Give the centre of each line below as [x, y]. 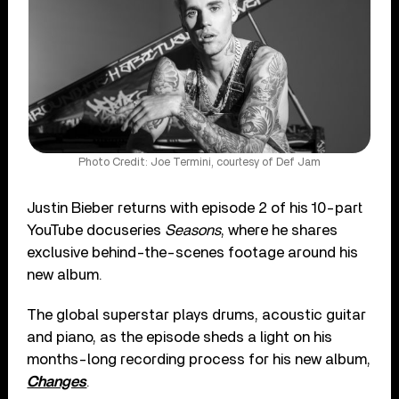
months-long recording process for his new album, [199, 359]
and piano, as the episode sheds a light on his [180, 337]
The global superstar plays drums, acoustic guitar [197, 314]
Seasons [193, 230]
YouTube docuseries [96, 230]
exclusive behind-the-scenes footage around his [193, 252]
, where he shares [280, 230]
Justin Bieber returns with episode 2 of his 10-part [195, 208]
